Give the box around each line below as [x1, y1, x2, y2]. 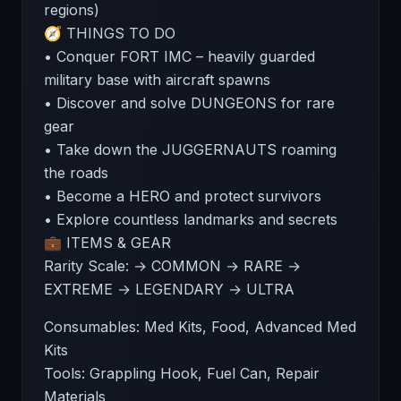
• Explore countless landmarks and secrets [44, 210, 337, 228]
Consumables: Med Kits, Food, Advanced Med [44, 318, 356, 336]
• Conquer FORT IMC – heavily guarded [44, 47, 315, 65]
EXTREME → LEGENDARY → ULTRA [44, 280, 294, 298]
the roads [44, 164, 108, 182]
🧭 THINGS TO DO [44, 24, 175, 42]
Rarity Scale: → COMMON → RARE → [44, 257, 301, 275]
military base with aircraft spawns [44, 71, 270, 89]
